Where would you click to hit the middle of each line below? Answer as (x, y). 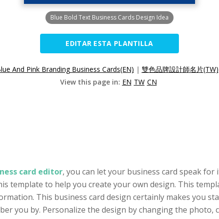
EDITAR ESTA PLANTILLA (109, 43)
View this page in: (91, 82)
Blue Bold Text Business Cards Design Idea (109, 17)
